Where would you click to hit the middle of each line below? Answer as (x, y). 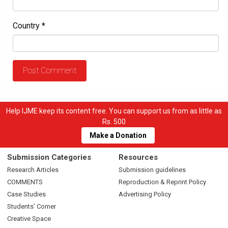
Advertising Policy (145, 194)
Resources (138, 157)
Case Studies (26, 194)
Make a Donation (118, 136)
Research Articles (33, 169)
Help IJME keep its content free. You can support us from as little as (114, 111)
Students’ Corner (31, 206)
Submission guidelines (152, 169)
